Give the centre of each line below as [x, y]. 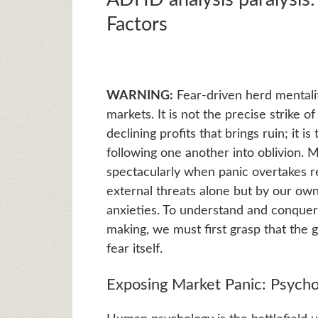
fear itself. [134, 250]
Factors [137, 25]
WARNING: [139, 96]
